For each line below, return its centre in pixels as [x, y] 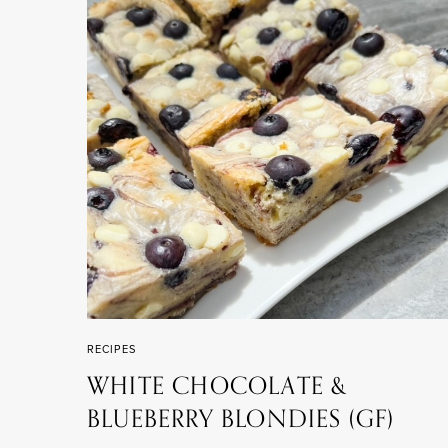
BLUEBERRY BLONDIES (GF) [241, 419]
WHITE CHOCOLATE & [217, 386]
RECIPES [111, 349]
